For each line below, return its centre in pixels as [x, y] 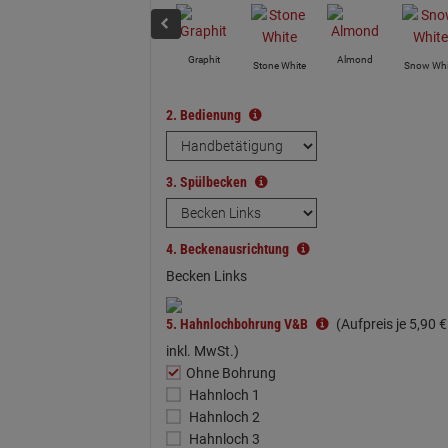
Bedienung [211, 115]
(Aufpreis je [370, 324]
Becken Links [206, 276]
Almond [354, 59]
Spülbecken [214, 182]
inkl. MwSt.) [202, 351]
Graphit [203, 59]
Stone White [279, 65]
